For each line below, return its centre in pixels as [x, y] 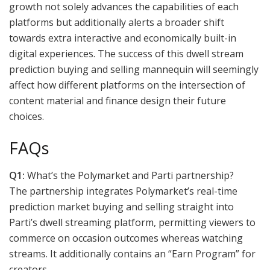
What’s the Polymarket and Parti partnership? [129, 176]
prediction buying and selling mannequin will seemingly [134, 69]
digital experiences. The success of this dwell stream [126, 53]
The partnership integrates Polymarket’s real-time [123, 191]
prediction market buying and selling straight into [121, 207]
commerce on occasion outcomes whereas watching [126, 238]
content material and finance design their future [118, 100]
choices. [27, 116]
